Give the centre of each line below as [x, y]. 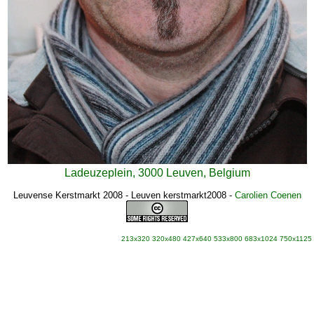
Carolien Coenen [268, 195]
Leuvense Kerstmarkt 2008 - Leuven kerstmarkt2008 [120, 195]
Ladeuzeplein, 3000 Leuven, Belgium [157, 173]
